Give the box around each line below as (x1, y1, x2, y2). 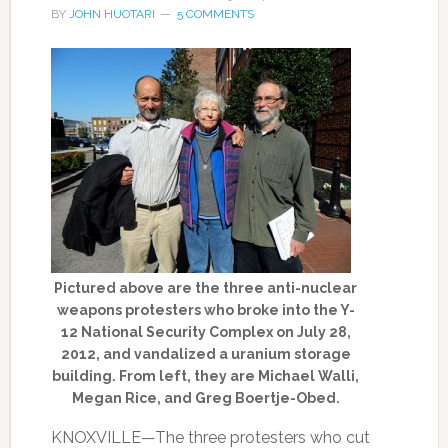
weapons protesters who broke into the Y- (56, 302, 355, 318)
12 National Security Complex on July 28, (60, 324, 351, 340)
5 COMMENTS (176, 7, 254, 21)
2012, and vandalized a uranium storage (60, 346, 351, 362)
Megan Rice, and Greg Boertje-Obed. (71, 390, 340, 406)
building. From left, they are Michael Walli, (52, 368, 360, 384)
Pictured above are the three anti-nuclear (54, 280, 358, 296)
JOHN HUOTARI (68, 7, 155, 21)
